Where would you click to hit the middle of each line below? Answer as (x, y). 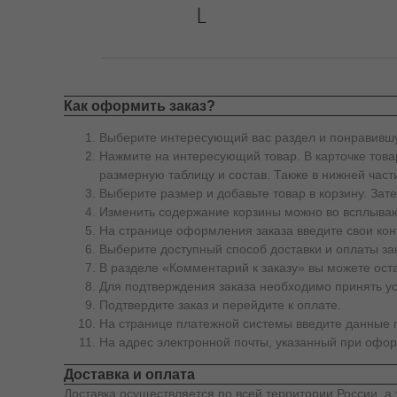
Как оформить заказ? (140, 106)
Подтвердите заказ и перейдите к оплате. (220, 305)
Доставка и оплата (129, 374)
